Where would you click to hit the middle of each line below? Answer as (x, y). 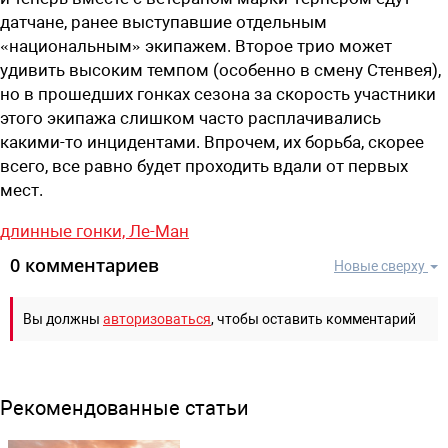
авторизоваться (157, 318)
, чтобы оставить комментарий (313, 318)
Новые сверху (379, 265)
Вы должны (63, 318)
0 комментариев (84, 264)
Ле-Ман (159, 230)
